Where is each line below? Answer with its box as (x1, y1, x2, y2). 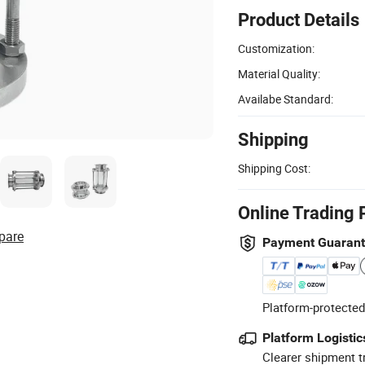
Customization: (238, 40, 314, 56)
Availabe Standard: (238, 90, 333, 107)
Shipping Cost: (238, 160, 310, 176)
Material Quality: (238, 65, 320, 81)
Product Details (238, 9, 359, 30)
